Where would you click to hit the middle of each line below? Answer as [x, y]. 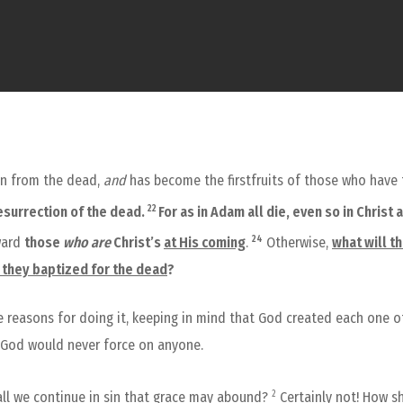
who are [87, 242]
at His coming [205, 242]
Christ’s [137, 242]
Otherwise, [297, 242]
